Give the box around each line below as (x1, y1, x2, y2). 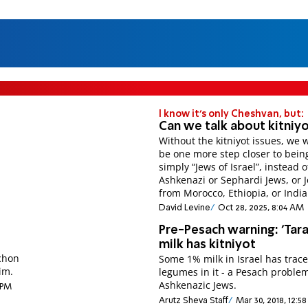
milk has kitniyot (159, 239, 256, 252)
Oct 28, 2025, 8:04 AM (217, 203, 304, 213)
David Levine (159, 203, 211, 213)
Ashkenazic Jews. (159, 278, 237, 292)
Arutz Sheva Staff (159, 296, 229, 305)
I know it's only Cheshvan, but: (159, 109, 305, 119)
